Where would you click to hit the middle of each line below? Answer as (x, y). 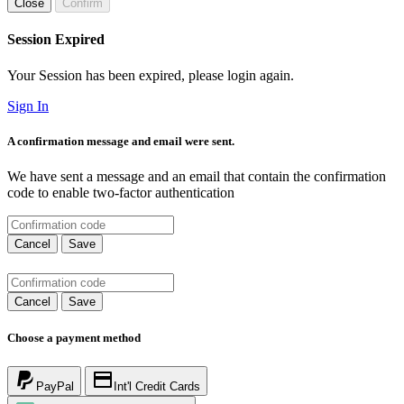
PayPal (55, 386)
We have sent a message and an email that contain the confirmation (197, 177)
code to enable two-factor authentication (121, 193)
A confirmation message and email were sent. (121, 141)
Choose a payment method (74, 338)
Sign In (28, 106)
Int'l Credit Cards (157, 386)
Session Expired (56, 40)
